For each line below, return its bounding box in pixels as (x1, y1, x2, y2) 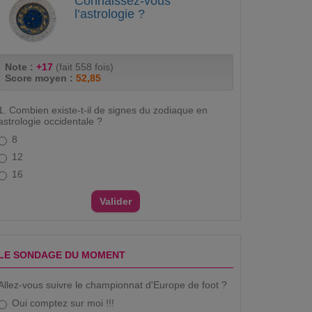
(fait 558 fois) (53, 61, 114, 72)
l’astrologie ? (75, 6, 145, 21)
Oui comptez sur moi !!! (12, 297, 114, 309)
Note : (5, 61, 36, 72)
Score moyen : (5, 72, 76, 84)
